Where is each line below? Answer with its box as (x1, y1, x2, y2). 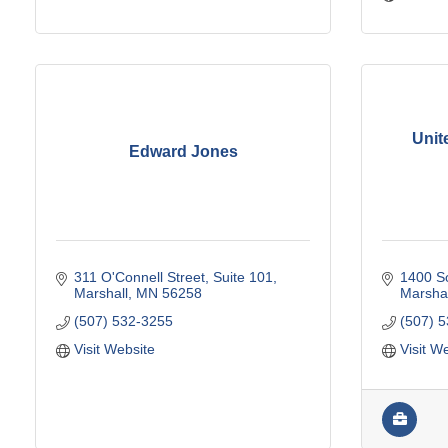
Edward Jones (128, 143, 238, 161)
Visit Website (73, 340, 155, 357)
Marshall (73, 284, 128, 301)
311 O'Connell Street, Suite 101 (73, 268, 273, 285)
